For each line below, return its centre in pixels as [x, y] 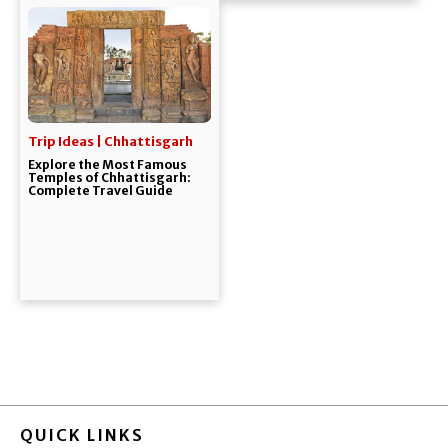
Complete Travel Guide [100, 191]
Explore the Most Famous [107, 165]
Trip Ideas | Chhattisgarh [110, 142]
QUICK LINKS [82, 434]
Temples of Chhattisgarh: [109, 178]
